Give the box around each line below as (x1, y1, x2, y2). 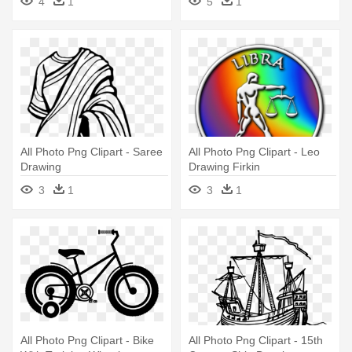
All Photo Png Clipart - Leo (189, 145, 320, 158)
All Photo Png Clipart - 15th (189, 333, 323, 346)
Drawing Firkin (189, 159, 260, 173)
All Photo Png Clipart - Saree (20, 145, 163, 158)
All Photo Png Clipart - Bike (20, 333, 154, 346)
